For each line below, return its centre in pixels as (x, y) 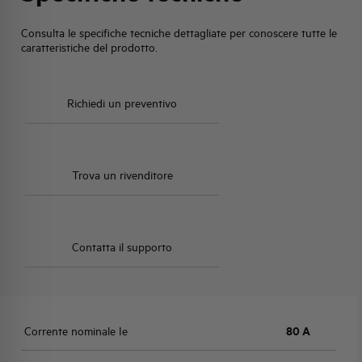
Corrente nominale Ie (76, 331)
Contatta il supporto (122, 247)
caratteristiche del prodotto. (89, 47)
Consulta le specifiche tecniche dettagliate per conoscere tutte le (179, 33)
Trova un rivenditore (122, 175)
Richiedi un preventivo (122, 103)
